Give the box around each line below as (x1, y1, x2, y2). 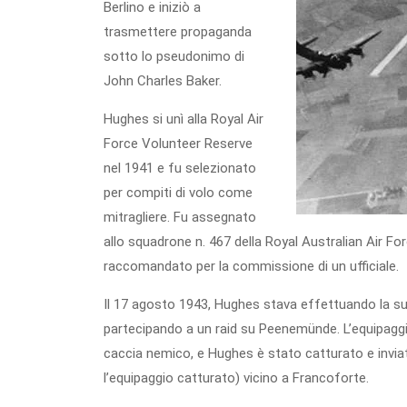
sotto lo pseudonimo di (104, 48, 244, 65)
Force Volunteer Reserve (104, 135, 253, 152)
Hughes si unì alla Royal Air (104, 111, 263, 127)
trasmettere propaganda (104, 24, 252, 40)
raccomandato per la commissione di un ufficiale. (104, 258, 399, 274)
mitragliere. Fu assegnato (104, 209, 256, 225)
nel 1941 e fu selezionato (104, 160, 256, 176)
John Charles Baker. (104, 73, 222, 89)
